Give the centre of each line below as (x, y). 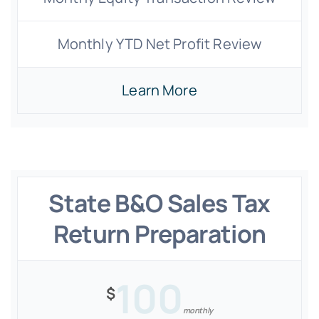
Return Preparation (159, 234)
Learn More (159, 90)
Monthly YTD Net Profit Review (159, 44)
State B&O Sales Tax (159, 203)
